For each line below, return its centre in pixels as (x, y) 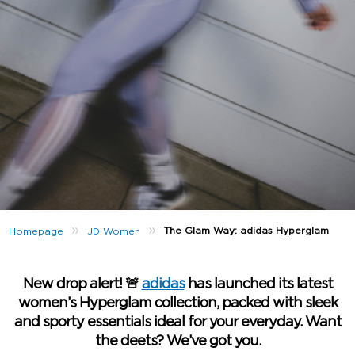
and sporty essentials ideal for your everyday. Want (177, 323)
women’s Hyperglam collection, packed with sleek (177, 304)
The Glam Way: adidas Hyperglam (247, 231)
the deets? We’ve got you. (177, 342)
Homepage (36, 231)
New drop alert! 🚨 (82, 285)
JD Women (114, 231)
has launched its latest (258, 285)
